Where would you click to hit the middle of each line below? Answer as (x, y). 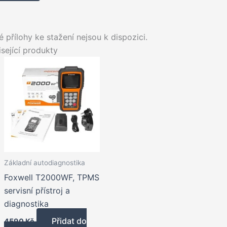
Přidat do (69, 221)
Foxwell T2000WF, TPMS (52, 177)
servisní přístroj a (37, 190)
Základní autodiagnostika (45, 163)
